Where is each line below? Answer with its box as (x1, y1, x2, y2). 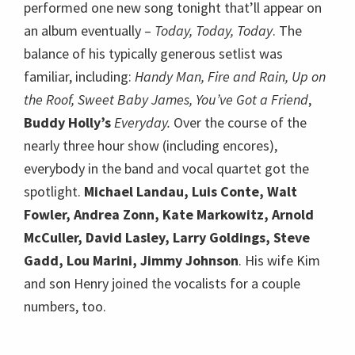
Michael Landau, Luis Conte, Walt (84, 182, 297, 200)
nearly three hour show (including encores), (24, 136, 277, 155)
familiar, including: (24, 67, 135, 86)
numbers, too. (24, 297, 106, 315)
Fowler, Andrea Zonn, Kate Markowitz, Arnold (24, 205, 314, 223)
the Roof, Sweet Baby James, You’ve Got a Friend (24, 90, 308, 109)
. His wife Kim (239, 251, 320, 269)
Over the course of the (170, 113, 307, 132)
